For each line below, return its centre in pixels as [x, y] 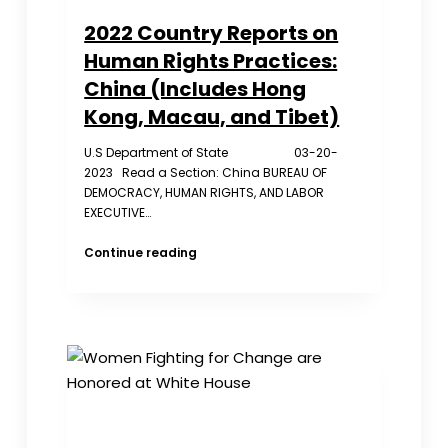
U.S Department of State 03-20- [211, 153]
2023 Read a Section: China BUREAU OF [206, 173]
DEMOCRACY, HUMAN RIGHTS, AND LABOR [210, 193]
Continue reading [141, 253]
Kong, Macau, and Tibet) [212, 117]
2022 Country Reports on [211, 33]
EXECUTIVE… [118, 213]
